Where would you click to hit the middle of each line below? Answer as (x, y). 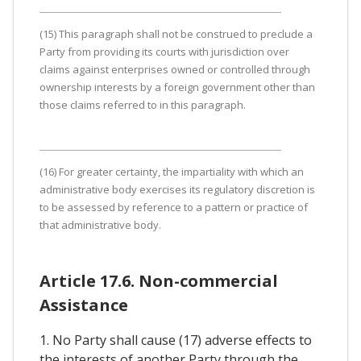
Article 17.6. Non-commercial (159, 280)
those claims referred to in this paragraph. (143, 104)
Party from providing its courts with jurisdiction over (164, 51)
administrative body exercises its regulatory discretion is (177, 189)
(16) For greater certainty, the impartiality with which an (172, 171)
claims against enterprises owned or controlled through (175, 69)
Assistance (84, 305)
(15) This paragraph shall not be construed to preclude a (176, 33)
